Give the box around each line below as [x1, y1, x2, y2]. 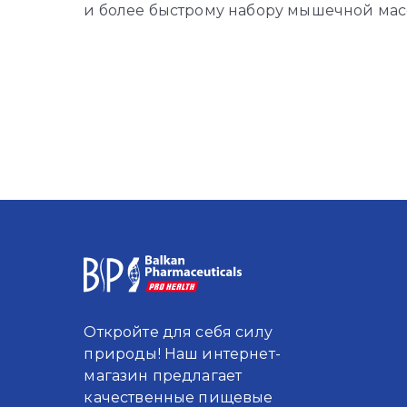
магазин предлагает [84, 366, 243, 384]
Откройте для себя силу [84, 323, 273, 341]
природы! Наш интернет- [84, 344, 281, 362]
